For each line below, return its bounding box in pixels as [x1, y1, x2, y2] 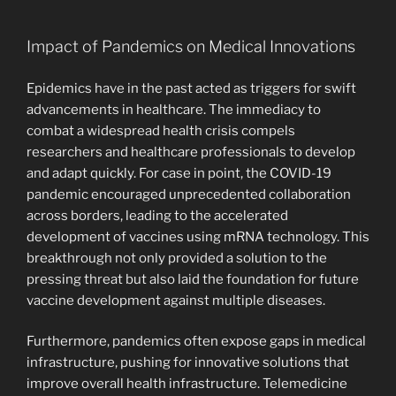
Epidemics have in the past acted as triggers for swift [27, 80, 356, 96]
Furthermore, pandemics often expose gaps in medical [27, 333, 366, 350]
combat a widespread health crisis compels [27, 122, 295, 139]
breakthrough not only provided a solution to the [27, 249, 327, 266]
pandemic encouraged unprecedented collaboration [27, 186, 351, 202]
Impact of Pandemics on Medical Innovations [27, 37, 355, 57]
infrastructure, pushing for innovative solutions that [27, 354, 349, 371]
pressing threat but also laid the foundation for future [27, 270, 359, 287]
